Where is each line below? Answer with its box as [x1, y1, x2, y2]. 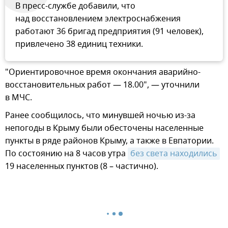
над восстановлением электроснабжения [15, 13, 181, 25]
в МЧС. [5, 92, 32, 104]
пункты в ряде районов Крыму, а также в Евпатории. [5, 135, 214, 148]
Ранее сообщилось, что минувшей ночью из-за [5, 109, 195, 122]
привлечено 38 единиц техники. [15, 38, 143, 51]
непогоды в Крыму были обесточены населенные [5, 122, 204, 135]
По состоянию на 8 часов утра [5, 148, 128, 160]
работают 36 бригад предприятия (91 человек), [15, 25, 204, 38]
